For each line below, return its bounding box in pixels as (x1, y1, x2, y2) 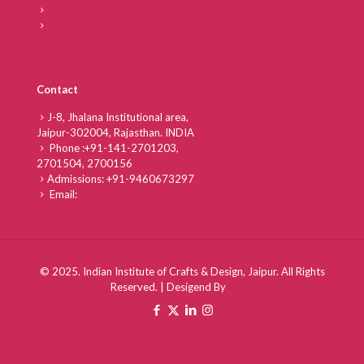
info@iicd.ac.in (80, 187, 147, 201)
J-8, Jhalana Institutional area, (47, 110, 188, 123)
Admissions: (47, 171, 106, 185)
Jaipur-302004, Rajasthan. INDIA (37, 125, 194, 139)
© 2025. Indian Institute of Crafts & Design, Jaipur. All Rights (39, 264, 325, 278)
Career (47, 2, 80, 16)
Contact (37, 82, 78, 96)
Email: (47, 187, 80, 201)
